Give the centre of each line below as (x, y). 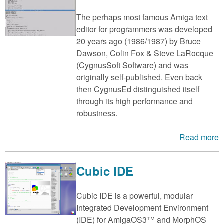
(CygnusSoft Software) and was (132, 65)
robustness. (97, 113)
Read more (199, 137)
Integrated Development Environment (142, 207)
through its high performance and (134, 101)
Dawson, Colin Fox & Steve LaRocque (145, 53)
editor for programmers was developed (144, 29)
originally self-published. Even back (139, 77)
